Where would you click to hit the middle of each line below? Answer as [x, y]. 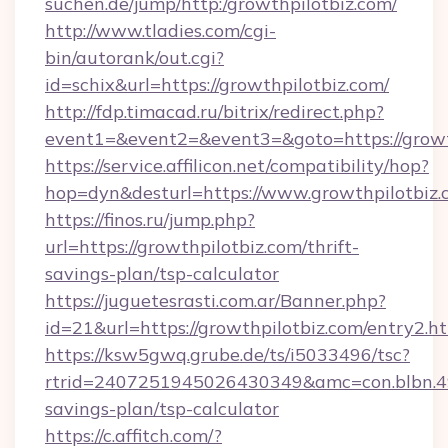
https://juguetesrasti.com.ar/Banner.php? [215, 300]
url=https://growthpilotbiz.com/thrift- [202, 246]
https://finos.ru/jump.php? [150, 219]
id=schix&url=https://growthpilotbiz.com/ [217, 84]
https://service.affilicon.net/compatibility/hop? [237, 165]
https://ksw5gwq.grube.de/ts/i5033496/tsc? [227, 354]
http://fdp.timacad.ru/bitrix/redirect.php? [214, 111]
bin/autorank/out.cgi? [134, 57]
